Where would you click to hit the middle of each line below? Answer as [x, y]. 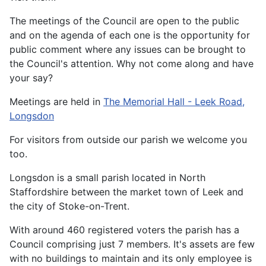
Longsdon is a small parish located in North [107, 178]
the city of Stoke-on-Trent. [69, 206]
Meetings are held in [56, 102]
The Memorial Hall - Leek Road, [174, 102]
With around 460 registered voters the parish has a [124, 230]
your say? [31, 78]
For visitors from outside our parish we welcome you [128, 140]
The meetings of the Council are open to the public [124, 21]
